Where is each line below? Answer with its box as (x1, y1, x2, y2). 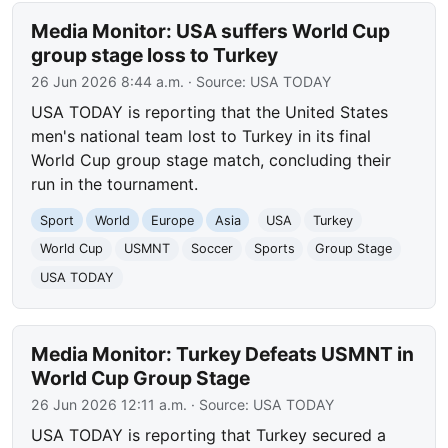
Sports (253, 241, 295, 257)
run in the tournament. (31, 173, 199, 194)
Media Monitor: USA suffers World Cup (31, 18, 391, 43)
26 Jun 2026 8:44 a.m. (31, 72, 185, 90)
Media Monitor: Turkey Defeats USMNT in (31, 341, 415, 366)
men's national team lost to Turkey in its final (31, 125, 372, 146)
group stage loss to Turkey (31, 42, 279, 67)
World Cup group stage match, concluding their (31, 149, 392, 170)
